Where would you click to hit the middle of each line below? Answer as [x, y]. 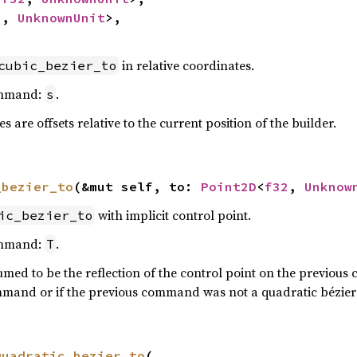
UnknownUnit [61, 18]
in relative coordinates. [186, 65]
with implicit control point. [173, 215]
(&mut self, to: [137, 186]
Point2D [228, 186]
